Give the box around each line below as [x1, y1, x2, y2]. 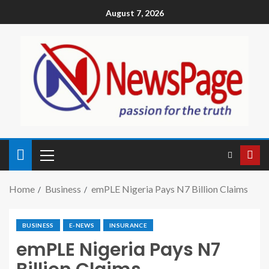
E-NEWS [68, 222, 94, 229]
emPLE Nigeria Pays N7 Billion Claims [91, 183, 248, 195]
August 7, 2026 [105, 8, 164, 19]
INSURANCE [109, 222, 148, 229]
